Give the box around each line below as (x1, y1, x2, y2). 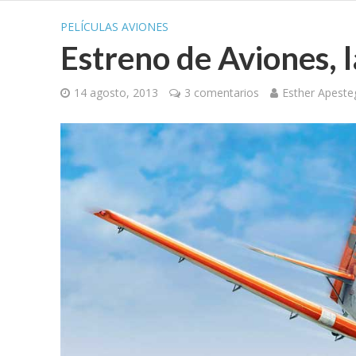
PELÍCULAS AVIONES (60, 19, 168, 34)
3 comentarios (184, 85, 259, 100)
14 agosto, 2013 (73, 85, 158, 100)
